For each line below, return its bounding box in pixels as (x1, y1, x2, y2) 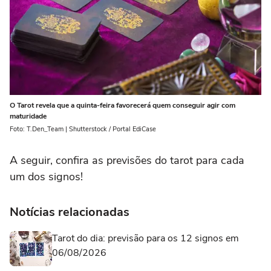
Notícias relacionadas (10, 204, 129, 221)
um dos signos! (10, 169, 83, 184)
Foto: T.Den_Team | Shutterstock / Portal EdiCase (10, 125, 156, 134)
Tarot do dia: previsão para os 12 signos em (52, 232, 239, 246)
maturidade (10, 111, 47, 122)
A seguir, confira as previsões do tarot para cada (10, 153, 244, 168)
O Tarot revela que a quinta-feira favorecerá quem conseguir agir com (10, 100, 235, 111)
